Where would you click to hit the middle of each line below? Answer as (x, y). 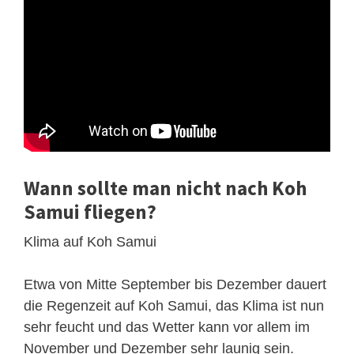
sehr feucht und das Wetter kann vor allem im (167, 327)
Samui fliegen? (90, 211)
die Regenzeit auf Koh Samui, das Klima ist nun (174, 305)
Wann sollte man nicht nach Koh (165, 188)
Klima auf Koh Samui (90, 241)
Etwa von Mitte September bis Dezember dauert (175, 284)
